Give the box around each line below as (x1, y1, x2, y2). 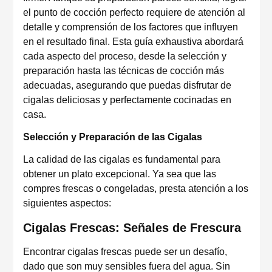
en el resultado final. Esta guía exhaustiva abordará (23, 36, 243, 47)
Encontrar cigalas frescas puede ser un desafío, (23, 246, 227, 257)
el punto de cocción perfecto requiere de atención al (23, 7, 245, 18)
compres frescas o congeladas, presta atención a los (23, 183, 248, 194)
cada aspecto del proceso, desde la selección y (23, 51, 226, 61)
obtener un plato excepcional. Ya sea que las (23, 169, 216, 179)
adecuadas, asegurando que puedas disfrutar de (23, 80, 231, 90)
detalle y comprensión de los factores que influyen (23, 22, 238, 32)
